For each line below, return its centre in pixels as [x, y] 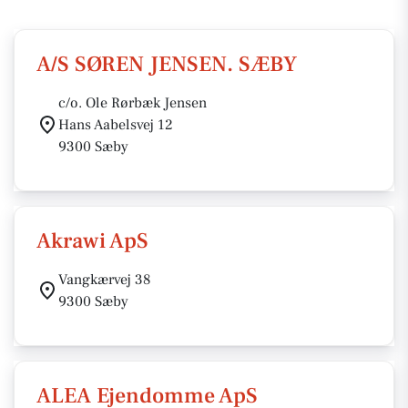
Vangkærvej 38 [105, 280]
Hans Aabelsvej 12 [116, 125]
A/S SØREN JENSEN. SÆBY [167, 64]
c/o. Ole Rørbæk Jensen [133, 103]
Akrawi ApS [92, 241]
